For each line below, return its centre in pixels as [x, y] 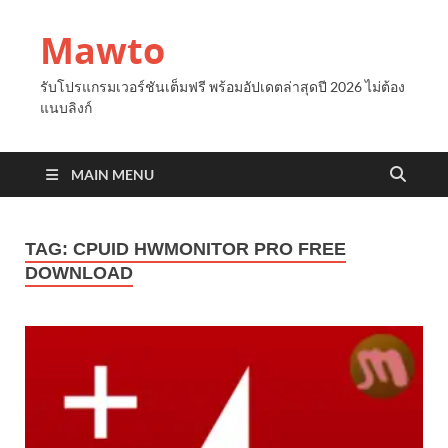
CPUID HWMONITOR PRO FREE [209, 249]
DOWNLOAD [79, 273]
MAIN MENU [112, 174]
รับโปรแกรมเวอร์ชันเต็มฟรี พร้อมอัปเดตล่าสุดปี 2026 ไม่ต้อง [222, 86]
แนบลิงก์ [66, 107]
